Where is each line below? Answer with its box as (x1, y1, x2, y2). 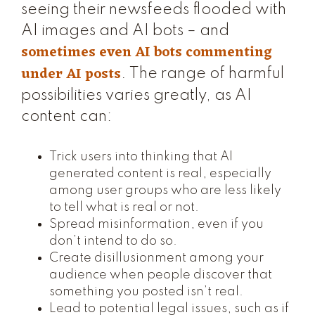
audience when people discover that (49, 269, 272, 281)
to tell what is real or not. (49, 201, 199, 214)
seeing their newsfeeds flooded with (21, 2, 286, 18)
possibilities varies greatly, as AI (21, 88, 252, 103)
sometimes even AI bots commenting (21, 40, 272, 65)
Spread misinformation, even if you (49, 218, 264, 231)
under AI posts (21, 62, 121, 87)
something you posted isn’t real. (49, 285, 243, 298)
